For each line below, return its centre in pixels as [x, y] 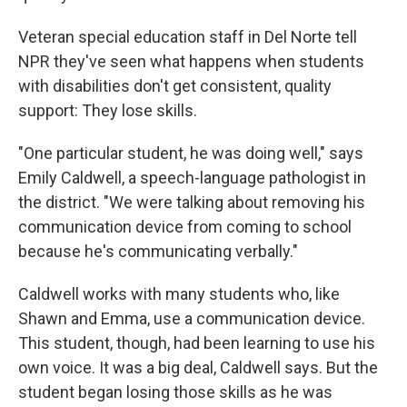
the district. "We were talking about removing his [192, 202]
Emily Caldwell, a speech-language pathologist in [192, 178]
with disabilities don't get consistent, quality [175, 86]
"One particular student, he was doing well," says [191, 153]
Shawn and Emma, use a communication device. [192, 318]
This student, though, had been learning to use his [197, 343]
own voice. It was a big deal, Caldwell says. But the [198, 367]
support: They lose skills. [108, 110]
